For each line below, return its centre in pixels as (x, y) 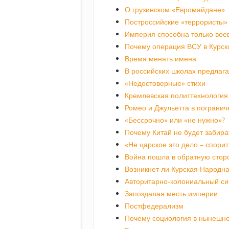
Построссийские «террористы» (176, 22)
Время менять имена (161, 59)
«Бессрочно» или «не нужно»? (175, 120)
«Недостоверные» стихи (165, 83)
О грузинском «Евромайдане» (175, 10)
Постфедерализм (154, 206)
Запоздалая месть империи (171, 194)
